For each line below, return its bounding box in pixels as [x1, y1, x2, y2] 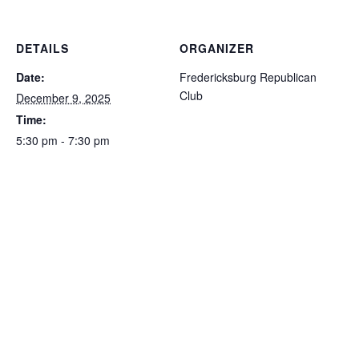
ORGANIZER [179, 40, 254, 56]
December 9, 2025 [16, 90, 111, 106]
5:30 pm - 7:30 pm [16, 132, 110, 148]
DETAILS [16, 40, 69, 56]
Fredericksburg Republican [179, 69, 317, 85]
